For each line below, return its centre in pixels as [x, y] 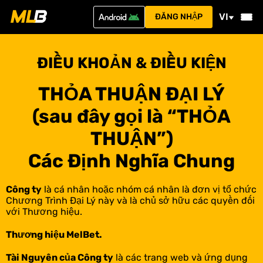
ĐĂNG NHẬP [179, 17]
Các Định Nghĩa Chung [131, 161]
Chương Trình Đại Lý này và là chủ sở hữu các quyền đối [130, 200]
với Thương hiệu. [44, 212]
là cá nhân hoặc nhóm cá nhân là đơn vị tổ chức [149, 189]
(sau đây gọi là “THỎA [131, 116]
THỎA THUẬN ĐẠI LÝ [131, 94]
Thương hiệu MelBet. [54, 235]
